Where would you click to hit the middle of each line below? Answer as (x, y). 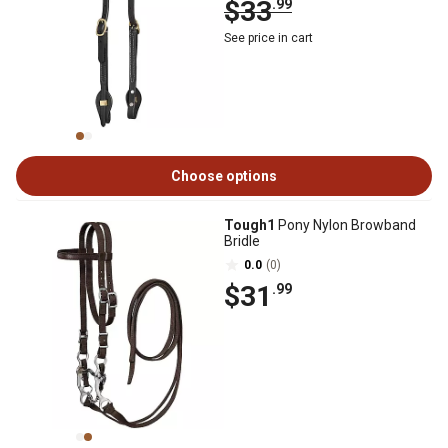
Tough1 (249, 225)
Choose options (224, 176)
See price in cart (268, 38)
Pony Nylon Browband (345, 225)
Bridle (242, 241)
